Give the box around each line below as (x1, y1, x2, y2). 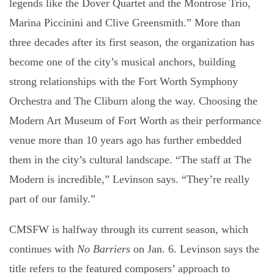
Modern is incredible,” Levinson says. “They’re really (9, 173, 250, 185)
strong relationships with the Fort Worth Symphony (9, 75, 238, 87)
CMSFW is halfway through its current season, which (9, 223, 248, 235)
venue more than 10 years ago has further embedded (9, 134, 242, 146)
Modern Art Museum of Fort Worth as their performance (9, 114, 261, 127)
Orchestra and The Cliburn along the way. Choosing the (9, 95, 257, 107)
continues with (9, 243, 77, 255)
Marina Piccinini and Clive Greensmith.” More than (9, 17, 240, 29)
